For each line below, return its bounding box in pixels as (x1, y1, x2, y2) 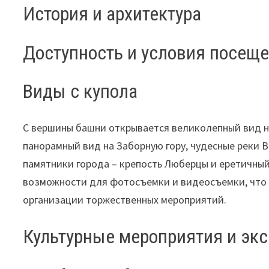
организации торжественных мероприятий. (23, 192, 227, 207)
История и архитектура (23, 2, 202, 26)
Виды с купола (23, 80, 138, 103)
